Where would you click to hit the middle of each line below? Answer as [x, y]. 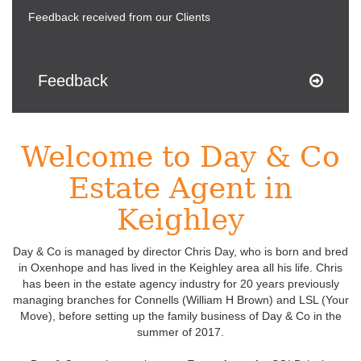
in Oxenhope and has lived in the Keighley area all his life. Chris [180, 268]
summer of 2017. [180, 332]
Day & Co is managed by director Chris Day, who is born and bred [180, 251]
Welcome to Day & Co [180, 157]
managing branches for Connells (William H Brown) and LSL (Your [180, 300]
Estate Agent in [180, 188]
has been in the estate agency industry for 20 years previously [180, 284]
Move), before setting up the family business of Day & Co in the [180, 316]
